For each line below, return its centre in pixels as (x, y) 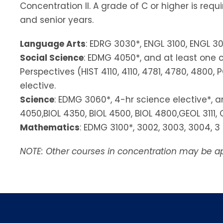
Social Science (52, 57)
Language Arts (53, 44)
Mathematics (50, 127)
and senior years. (57, 20)
